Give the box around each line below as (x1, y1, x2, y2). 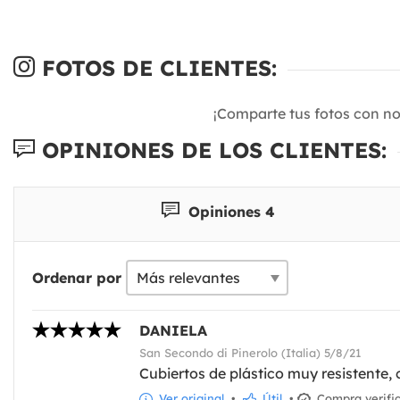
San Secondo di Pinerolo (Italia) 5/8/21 (139, 345, 362, 360)
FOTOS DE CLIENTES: (35, 54, 277, 82)
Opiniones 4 (184, 202, 276, 221)
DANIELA (139, 321, 207, 339)
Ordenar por (32, 268, 121, 287)
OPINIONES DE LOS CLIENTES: (35, 137, 387, 164)
